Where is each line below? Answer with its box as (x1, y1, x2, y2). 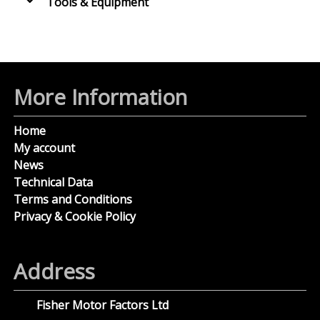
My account (14, 140, 76, 156)
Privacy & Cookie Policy (14, 209, 136, 225)
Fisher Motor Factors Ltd (36, 297, 169, 314)
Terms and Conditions (14, 191, 133, 208)
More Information (14, 83, 188, 112)
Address (14, 257, 96, 286)
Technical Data (14, 174, 94, 191)
